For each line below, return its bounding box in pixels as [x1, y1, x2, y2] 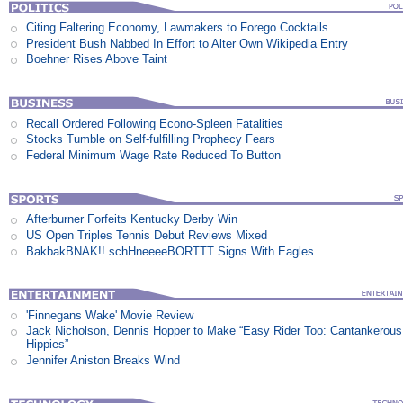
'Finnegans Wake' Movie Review [26, 308, 194, 322]
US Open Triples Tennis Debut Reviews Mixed [26, 228, 268, 242]
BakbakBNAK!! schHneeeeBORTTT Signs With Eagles [26, 244, 315, 258]
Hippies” [26, 337, 69, 352]
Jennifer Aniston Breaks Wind [26, 354, 181, 368]
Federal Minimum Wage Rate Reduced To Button [26, 148, 282, 162]
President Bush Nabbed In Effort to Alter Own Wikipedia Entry [26, 36, 349, 50]
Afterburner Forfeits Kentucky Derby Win [26, 212, 238, 227]
